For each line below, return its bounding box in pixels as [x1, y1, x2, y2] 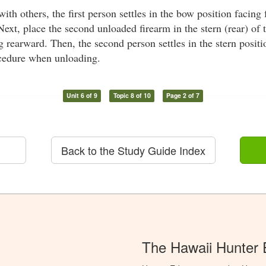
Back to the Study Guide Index [61, 142, 205, 158]
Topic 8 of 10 [113, 91, 151, 100]
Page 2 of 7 [166, 91, 200, 100]
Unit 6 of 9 [66, 91, 97, 100]
